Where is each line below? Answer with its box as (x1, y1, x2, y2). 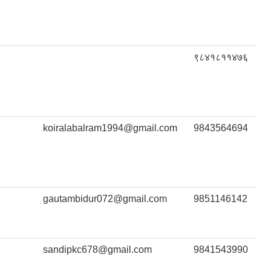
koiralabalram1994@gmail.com (43, 123, 177, 134)
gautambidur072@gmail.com (43, 194, 167, 204)
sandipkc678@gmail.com (43, 244, 152, 255)
